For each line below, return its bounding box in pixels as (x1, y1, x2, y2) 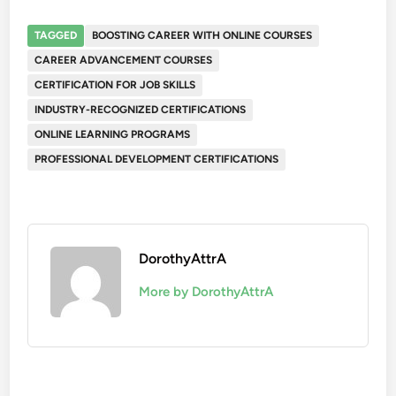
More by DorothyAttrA (139, 284, 274, 301)
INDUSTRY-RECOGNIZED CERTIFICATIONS (34, 103, 247, 117)
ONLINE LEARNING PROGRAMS (34, 128, 191, 141)
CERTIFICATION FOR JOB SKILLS (34, 79, 196, 92)
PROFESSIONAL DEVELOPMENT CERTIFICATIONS (34, 153, 279, 166)
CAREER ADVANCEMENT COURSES (34, 54, 213, 67)
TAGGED (34, 29, 78, 42)
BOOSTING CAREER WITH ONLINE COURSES (92, 29, 313, 42)
